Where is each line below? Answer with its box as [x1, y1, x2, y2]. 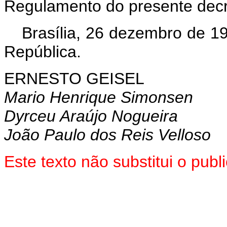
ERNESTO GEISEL [4, 69, 144, 88]
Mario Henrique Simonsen [4, 88, 193, 106]
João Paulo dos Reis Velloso [4, 126, 211, 144]
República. [4, 43, 81, 61]
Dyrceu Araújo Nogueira [4, 107, 178, 125]
